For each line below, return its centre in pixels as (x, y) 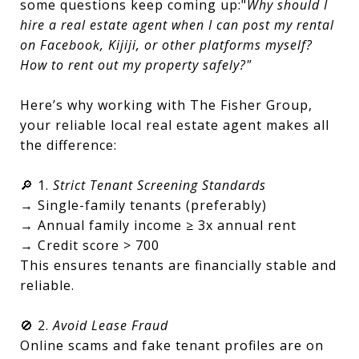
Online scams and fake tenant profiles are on (172, 345)
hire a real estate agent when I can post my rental (177, 25)
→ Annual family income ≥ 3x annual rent (158, 225)
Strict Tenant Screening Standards (159, 185)
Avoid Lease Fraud (111, 325)
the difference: (69, 145)
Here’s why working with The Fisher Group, (166, 105)
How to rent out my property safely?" (136, 65)
